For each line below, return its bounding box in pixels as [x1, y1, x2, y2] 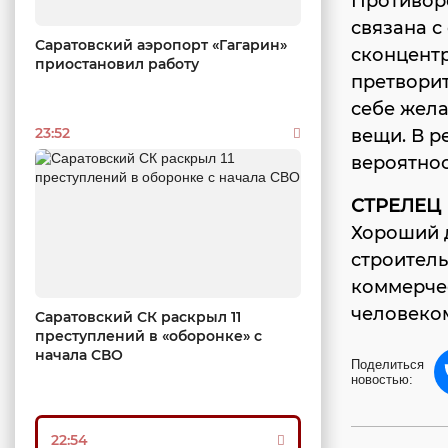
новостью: [351, 372, 413, 387]
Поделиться [351, 357, 424, 372]
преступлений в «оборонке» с [35, 327, 262, 346]
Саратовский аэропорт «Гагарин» [35, 35, 287, 54]
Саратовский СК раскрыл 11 [35, 308, 241, 327]
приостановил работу [35, 54, 199, 73]
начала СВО [35, 346, 123, 365]
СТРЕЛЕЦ [351, 195, 441, 217]
